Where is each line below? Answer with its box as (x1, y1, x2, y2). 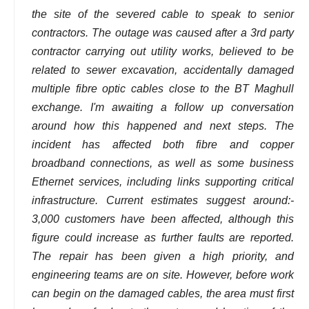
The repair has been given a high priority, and (32, 250, 294, 262)
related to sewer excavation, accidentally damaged (32, 63, 294, 76)
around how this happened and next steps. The (32, 119, 294, 132)
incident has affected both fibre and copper (32, 138, 294, 150)
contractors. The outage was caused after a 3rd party (32, 26, 294, 39)
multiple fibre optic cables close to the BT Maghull (32, 82, 294, 94)
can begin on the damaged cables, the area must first (32, 287, 294, 299)
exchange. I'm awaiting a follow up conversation (32, 101, 294, 113)
